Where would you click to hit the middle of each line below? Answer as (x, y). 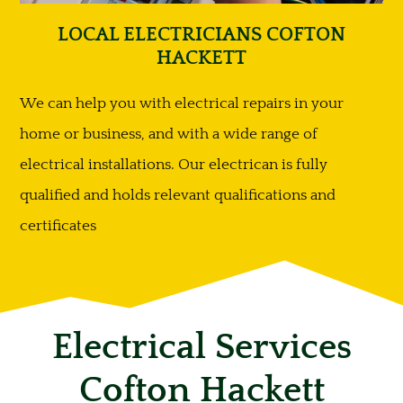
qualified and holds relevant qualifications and (178, 195)
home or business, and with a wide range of (169, 134)
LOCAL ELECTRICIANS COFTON (201, 34)
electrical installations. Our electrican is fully (174, 164)
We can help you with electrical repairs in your (182, 103)
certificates (58, 225)
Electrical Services (201, 348)
